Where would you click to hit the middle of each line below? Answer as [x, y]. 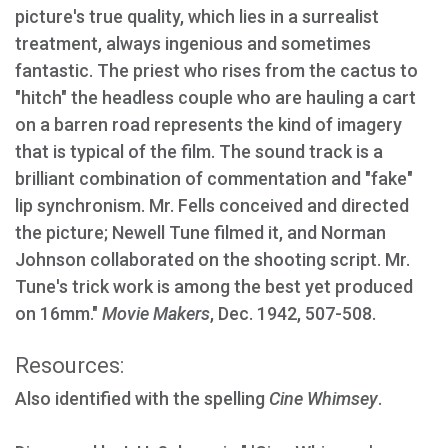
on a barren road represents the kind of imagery [208, 124]
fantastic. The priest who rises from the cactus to [216, 70]
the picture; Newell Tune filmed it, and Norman [200, 232]
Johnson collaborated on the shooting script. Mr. [212, 259]
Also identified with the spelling [142, 398]
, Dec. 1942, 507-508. [293, 313]
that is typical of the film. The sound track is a [199, 151]
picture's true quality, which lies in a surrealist [197, 16]
